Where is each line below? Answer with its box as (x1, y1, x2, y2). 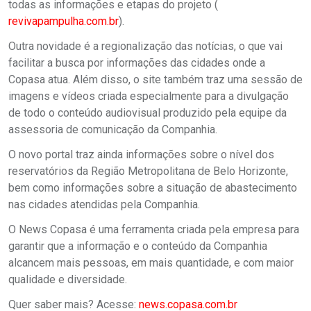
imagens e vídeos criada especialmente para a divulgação (8, 90, 289, 103)
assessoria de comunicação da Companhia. (8, 123, 217, 136)
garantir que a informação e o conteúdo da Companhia (8, 239, 267, 253)
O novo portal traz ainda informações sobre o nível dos (8, 148, 274, 161)
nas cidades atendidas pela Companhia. (8, 198, 200, 211)
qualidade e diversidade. (8, 273, 127, 286)
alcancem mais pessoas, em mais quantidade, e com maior (8, 256, 294, 269)
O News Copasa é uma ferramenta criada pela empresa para (8, 223, 299, 236)
